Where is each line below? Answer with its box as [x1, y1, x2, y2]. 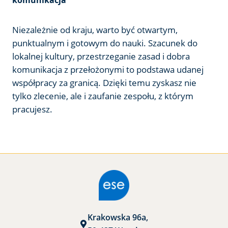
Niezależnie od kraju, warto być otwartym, [12, 23, 178, 36]
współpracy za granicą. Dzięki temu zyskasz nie [12, 76, 196, 89]
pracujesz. [12, 103, 52, 115]
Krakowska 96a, [87, 211, 148, 223]
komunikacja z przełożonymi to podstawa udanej [12, 63, 204, 75]
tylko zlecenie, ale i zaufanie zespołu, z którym [12, 90, 193, 102]
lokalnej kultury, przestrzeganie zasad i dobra [12, 50, 190, 62]
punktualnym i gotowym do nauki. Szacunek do [12, 37, 197, 49]
